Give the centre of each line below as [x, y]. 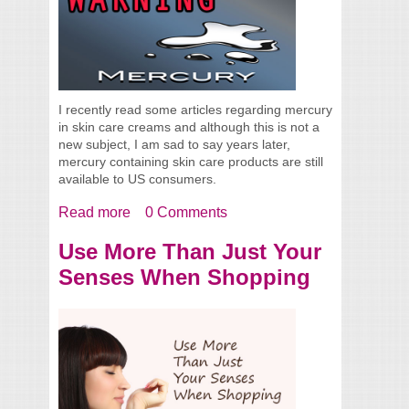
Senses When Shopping [184, 277]
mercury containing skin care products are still [191, 161]
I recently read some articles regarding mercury [195, 109]
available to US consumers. [137, 178]
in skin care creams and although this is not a [189, 126]
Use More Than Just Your [190, 251]
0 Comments [186, 212]
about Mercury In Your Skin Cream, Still [257, 212]
